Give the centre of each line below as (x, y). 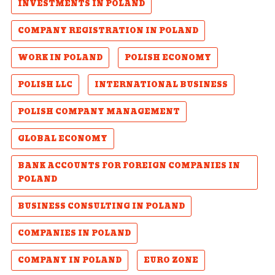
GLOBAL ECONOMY (62, 139)
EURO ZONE (171, 260)
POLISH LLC (45, 85)
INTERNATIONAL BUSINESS (161, 85)
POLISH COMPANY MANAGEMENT (99, 112)
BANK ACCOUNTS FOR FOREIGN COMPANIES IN (129, 166)
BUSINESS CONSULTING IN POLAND (101, 206)
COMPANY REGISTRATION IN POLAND (108, 31)
